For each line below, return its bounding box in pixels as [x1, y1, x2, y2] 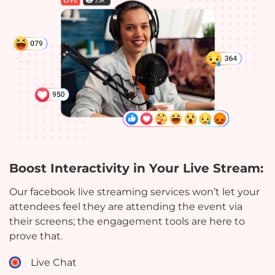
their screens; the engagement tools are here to [9, 215, 245, 227]
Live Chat [31, 256, 77, 268]
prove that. [9, 230, 63, 242]
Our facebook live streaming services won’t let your [9, 185, 260, 198]
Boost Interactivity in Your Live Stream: [9, 160, 263, 176]
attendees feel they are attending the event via [9, 200, 242, 212]
